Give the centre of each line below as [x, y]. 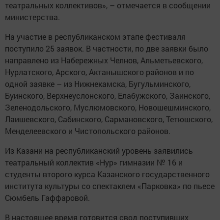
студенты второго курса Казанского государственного [107, 174]
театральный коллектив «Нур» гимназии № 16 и [94, 162]
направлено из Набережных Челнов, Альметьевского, [104, 60]
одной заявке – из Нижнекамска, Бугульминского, [98, 83]
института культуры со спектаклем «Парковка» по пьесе [110, 186]
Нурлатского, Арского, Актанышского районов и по [99, 72]
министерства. [32, 17]
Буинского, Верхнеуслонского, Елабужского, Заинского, [108, 95]
